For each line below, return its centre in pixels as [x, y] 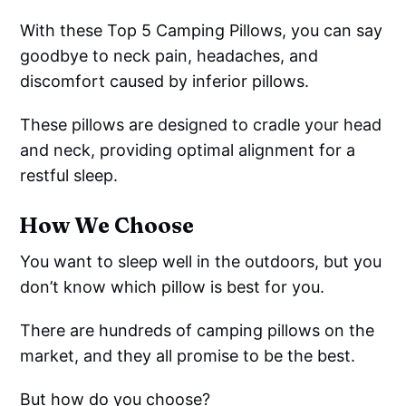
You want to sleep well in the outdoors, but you [201, 261]
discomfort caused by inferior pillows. [165, 81]
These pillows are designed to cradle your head [201, 124]
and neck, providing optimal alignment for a [188, 150]
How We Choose [107, 225]
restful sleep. [69, 175]
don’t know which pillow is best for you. [173, 286]
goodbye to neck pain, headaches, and [169, 55]
